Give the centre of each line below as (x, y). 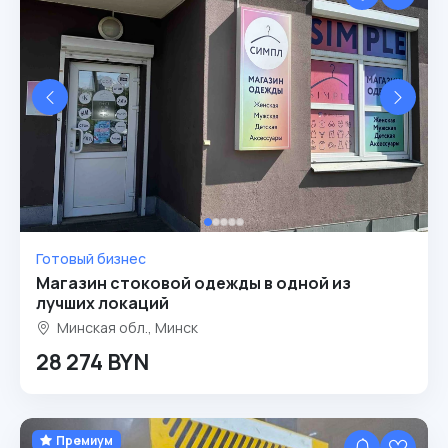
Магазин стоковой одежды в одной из (193, 283)
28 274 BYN (92, 362)
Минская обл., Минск (126, 327)
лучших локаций (102, 303)
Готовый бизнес (91, 258)
